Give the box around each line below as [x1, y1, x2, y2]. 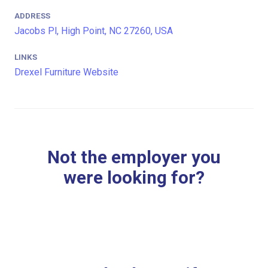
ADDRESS [14, 11, 50, 20]
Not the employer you [47, 147, 221, 168]
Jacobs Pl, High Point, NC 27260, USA [14, 25, 173, 36]
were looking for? [63, 167, 205, 188]
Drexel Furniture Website [14, 66, 118, 78]
